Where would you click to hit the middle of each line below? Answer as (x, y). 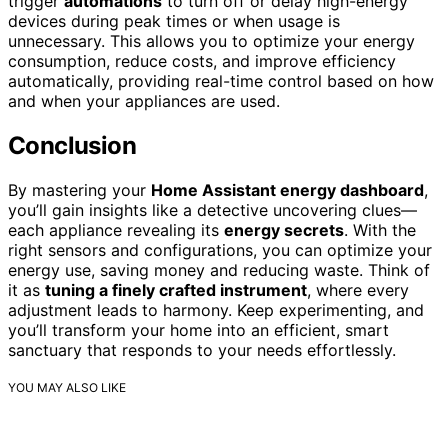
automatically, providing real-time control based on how (221, 81)
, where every (358, 290)
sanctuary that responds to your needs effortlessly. (202, 350)
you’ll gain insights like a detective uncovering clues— (212, 210)
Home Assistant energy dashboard (287, 190)
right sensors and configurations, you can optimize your (220, 250)
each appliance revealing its (116, 230)
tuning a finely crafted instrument (176, 290)
